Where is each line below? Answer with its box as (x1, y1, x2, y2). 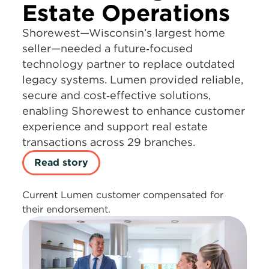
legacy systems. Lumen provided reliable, (22, 72, 244, 86)
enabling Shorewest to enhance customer (22, 103, 246, 118)
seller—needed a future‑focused (22, 41, 193, 55)
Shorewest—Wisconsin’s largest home (22, 25, 226, 40)
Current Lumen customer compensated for (22, 188, 224, 201)
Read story (34, 156, 89, 169)
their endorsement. (22, 202, 111, 215)
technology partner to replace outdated (22, 56, 235, 71)
